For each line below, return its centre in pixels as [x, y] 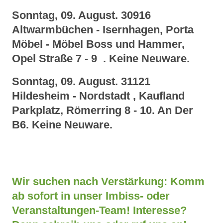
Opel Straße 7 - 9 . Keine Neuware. [101, 59]
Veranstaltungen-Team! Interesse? [99, 211]
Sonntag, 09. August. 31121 [83, 82]
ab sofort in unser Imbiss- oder [91, 196]
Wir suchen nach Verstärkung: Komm [108, 182]
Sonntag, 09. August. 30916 [83, 15]
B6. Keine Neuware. [62, 125]
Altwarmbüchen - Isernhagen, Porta [103, 30]
